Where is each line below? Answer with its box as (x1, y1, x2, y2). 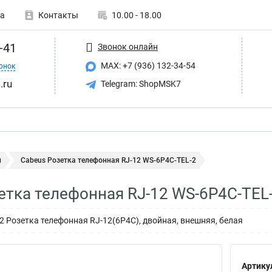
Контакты (38, 10, 78, 20)
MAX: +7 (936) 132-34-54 (99, 61, 195, 70)
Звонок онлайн (98, 41, 158, 52)
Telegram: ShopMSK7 (99, 78, 181, 89)
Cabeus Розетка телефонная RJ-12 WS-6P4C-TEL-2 (21, 156, 196, 165)
